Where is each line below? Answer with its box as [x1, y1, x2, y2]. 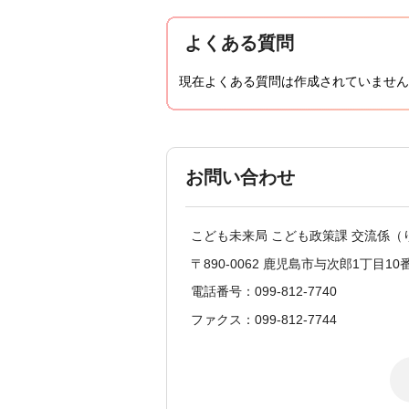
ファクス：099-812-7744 [191, 311, 337, 327]
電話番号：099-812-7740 [191, 284, 337, 299]
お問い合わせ [185, 167, 295, 188]
